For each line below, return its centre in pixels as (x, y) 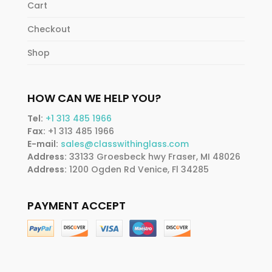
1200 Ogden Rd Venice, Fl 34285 (138, 170)
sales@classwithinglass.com (124, 144)
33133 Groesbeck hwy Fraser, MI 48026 (153, 157)
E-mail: (42, 144)
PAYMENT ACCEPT (76, 206)
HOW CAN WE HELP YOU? (94, 98)
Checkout (49, 29)
